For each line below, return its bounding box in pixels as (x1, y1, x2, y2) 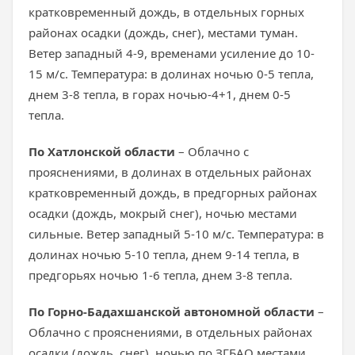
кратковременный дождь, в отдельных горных (29, 4, 304, 20)
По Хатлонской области (29, 143, 175, 159)
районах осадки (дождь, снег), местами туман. (29, 25, 298, 40)
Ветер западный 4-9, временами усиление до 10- (29, 45, 315, 61)
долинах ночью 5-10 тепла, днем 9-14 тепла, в (29, 246, 300, 262)
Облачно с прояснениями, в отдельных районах (29, 324, 312, 340)
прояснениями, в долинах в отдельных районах (29, 164, 311, 180)
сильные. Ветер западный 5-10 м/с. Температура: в (29, 226, 324, 242)
